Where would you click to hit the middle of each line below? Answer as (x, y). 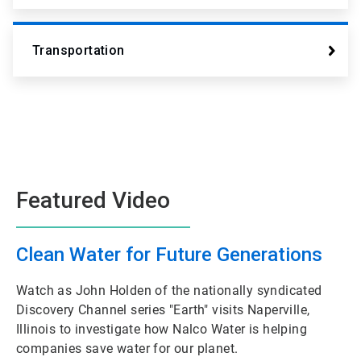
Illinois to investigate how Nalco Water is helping (162, 330)
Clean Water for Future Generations (169, 255)
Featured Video (93, 201)
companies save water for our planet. (127, 349)
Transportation (79, 51)
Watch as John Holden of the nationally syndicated (169, 291)
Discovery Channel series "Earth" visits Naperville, (163, 310)
